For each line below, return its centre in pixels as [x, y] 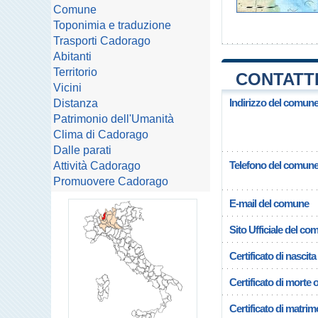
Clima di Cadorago [101, 135]
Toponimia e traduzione [112, 25]
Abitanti [72, 56]
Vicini [67, 88]
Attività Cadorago [97, 166]
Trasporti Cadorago [102, 41]
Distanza [76, 103]
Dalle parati [82, 150]
